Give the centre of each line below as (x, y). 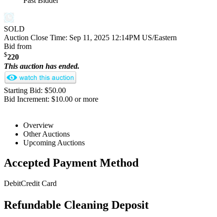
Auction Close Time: (37, 38)
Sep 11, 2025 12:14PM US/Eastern (123, 38)
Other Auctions (46, 134)
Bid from (18, 46)
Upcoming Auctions (54, 142)
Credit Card (39, 184)
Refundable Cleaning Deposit (76, 205)
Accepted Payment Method (71, 163)
